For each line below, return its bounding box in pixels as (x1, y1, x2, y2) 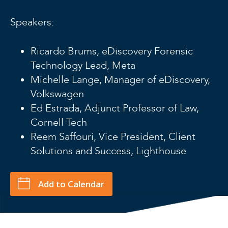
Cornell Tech (31, 116, 87, 128)
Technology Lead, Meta (31, 59, 135, 71)
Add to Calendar (38, 178, 104, 190)
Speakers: (10, 15, 54, 28)
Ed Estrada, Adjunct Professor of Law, (31, 101, 199, 114)
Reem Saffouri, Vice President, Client (31, 130, 195, 142)
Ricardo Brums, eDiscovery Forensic (31, 44, 193, 57)
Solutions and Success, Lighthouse (31, 144, 186, 157)
